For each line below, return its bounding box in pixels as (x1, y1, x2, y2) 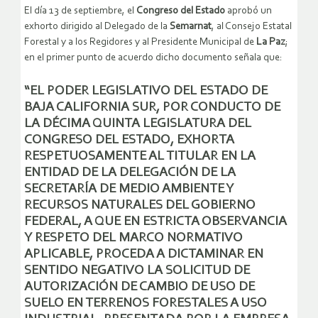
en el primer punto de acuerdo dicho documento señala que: (24, 52, 283, 63)
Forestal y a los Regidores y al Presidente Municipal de (24, 36, 254, 48)
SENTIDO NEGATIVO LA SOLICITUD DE (24, 263, 250, 278)
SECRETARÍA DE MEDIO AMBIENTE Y (24, 182, 234, 196)
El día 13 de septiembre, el (24, 5, 136, 16)
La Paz (254, 36, 285, 48)
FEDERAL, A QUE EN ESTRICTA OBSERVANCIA (24, 214, 287, 229)
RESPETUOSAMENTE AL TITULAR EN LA (24, 149, 256, 163)
